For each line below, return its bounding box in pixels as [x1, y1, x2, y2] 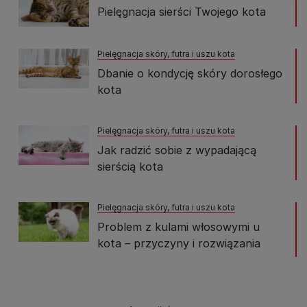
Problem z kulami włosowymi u [97, 219, 260, 234]
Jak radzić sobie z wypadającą [97, 143, 256, 157]
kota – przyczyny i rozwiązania [97, 236, 260, 250]
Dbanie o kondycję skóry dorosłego [97, 66, 282, 80]
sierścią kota [97, 159, 163, 173]
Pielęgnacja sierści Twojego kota [97, 5, 266, 19]
